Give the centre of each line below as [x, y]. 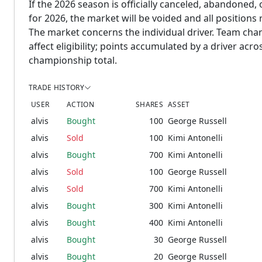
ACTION [80, 104]
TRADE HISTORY [56, 87]
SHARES [149, 104]
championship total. [73, 60]
